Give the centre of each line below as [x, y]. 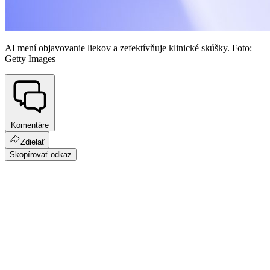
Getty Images [30, 59]
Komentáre [30, 125]
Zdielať [33, 142]
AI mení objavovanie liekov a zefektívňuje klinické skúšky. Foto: [128, 48]
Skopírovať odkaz [41, 154]
